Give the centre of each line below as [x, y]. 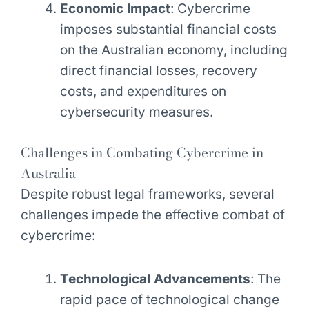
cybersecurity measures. [136, 112]
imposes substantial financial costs [168, 30]
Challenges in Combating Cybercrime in [142, 152]
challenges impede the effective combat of [152, 215]
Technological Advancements [155, 279]
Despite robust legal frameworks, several [147, 194]
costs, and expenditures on [143, 92]
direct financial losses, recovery [158, 71]
